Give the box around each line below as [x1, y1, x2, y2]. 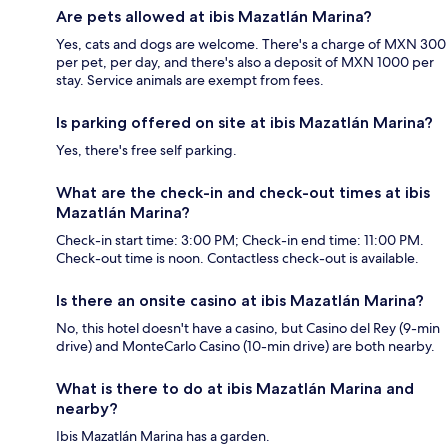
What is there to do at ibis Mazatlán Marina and [56, 379, 414, 399]
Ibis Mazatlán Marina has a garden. [56, 427, 270, 446]
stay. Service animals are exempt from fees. [56, 71, 324, 90]
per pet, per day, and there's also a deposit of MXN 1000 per [56, 53, 434, 72]
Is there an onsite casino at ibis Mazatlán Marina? [56, 291, 424, 311]
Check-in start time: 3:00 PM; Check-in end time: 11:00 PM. [56, 231, 424, 250]
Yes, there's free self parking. [56, 141, 237, 160]
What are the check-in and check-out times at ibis [56, 183, 430, 203]
